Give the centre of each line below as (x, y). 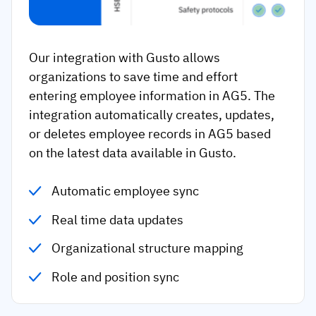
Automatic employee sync (126, 191)
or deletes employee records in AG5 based (150, 134)
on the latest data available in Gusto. (133, 153)
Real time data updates (118, 219)
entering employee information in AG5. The (152, 96)
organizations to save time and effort (133, 77)
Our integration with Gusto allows (124, 58)
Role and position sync (116, 276)
